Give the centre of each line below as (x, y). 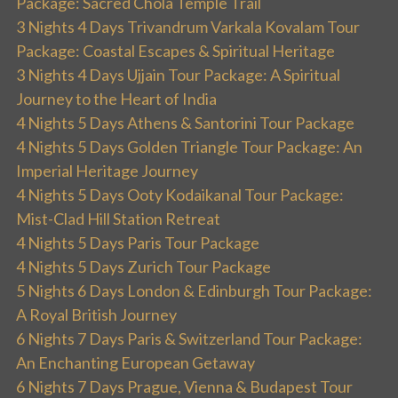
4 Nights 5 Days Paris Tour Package (138, 243)
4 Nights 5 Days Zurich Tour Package (143, 267)
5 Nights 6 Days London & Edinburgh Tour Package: (194, 291)
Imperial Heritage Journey (107, 171)
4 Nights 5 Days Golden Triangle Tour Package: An (189, 147)
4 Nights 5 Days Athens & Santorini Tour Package (185, 123)
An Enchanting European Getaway (135, 363)
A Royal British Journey (96, 315)
